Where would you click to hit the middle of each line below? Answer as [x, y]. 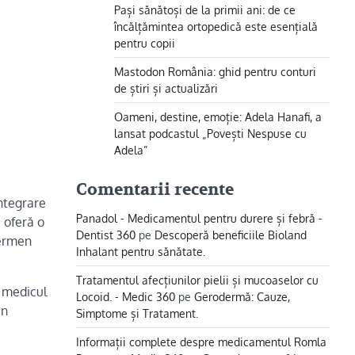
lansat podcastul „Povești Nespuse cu [210, 133]
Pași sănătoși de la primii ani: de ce [205, 10]
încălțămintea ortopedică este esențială [216, 26]
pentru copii [145, 43]
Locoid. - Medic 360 [126, 296]
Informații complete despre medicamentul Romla [201, 342]
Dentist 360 [106, 235]
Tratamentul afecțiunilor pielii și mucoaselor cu [197, 280]
